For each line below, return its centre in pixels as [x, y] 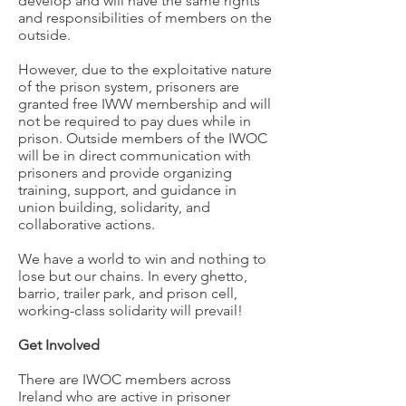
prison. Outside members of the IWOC [143, 138]
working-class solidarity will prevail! [130, 310]
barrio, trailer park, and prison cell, [128, 293]
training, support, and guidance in [127, 190]
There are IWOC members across [125, 379]
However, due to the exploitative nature [145, 69]
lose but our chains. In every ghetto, [133, 276]
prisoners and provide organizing [125, 173]
